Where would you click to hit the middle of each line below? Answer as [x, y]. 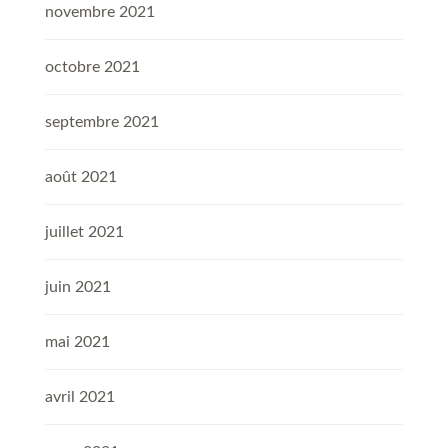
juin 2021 [78, 287]
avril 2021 [80, 397]
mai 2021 [77, 342]
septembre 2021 [102, 122]
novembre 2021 [100, 12]
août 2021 [81, 177]
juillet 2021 [84, 232]
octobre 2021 [92, 67]
